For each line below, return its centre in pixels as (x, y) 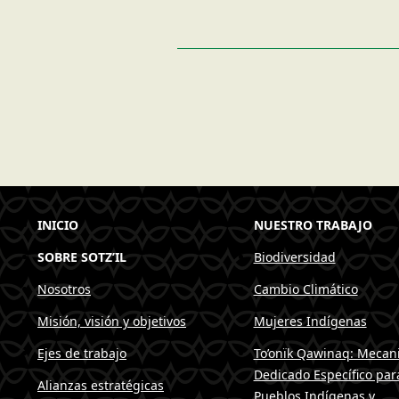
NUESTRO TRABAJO (313, 225)
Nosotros (64, 289)
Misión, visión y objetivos (112, 322)
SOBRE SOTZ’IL (82, 257)
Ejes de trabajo (82, 354)
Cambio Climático (305, 289)
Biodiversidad (294, 257)
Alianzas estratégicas (101, 386)
